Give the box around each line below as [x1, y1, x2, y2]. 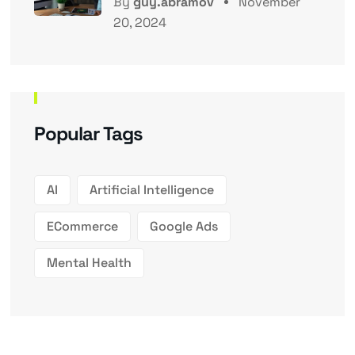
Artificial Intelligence [89, 181, 214, 199]
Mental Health [46, 254, 132, 272]
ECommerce [46, 218, 118, 235]
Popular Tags [33, 121, 143, 147]
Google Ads [149, 218, 218, 235]
